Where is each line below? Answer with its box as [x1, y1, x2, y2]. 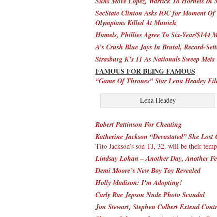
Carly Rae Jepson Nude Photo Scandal [95, 189, 205, 200]
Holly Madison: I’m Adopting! [95, 177, 182, 187]
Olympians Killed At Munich [95, 17, 176, 28]
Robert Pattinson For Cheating [95, 119, 182, 129]
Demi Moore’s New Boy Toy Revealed [95, 165, 201, 175]
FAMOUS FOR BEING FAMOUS [95, 65, 195, 76]
